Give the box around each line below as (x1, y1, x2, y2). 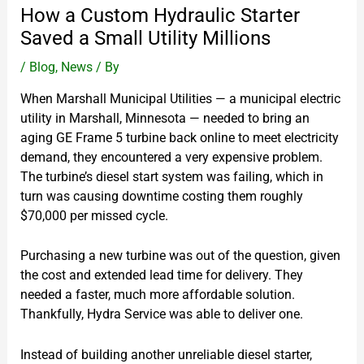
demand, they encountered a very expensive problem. (19, 149, 323, 165)
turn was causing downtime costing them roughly (19, 188, 303, 204)
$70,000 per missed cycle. (19, 207, 168, 223)
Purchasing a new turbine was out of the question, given (19, 248, 340, 264)
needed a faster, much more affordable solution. (19, 287, 295, 303)
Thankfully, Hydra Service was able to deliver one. (19, 306, 303, 323)
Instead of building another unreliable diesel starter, (19, 346, 312, 362)
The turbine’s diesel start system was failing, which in (19, 168, 323, 184)
